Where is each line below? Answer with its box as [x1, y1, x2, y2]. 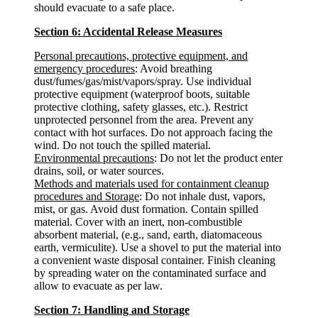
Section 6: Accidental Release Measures [34, 26, 222, 38]
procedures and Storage [34, 190, 139, 202]
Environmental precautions [34, 152, 154, 164]
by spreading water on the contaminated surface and [34, 267, 266, 279]
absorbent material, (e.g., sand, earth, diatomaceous [34, 229, 262, 241]
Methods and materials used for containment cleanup [34, 177, 269, 190]
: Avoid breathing [135, 62, 212, 75]
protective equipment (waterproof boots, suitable [34, 88, 250, 100]
